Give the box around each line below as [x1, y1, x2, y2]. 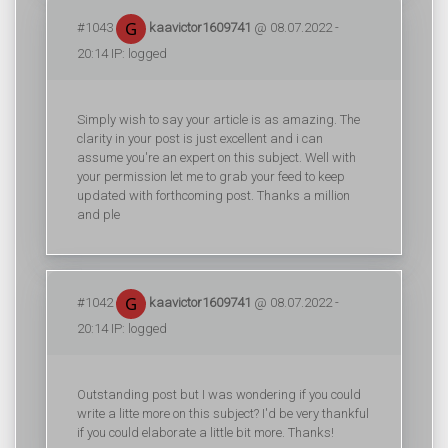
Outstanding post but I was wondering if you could [77, 387, 361, 402]
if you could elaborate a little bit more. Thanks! [77, 425, 334, 440]
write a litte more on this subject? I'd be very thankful [77, 406, 369, 421]
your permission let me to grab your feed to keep [77, 169, 345, 184]
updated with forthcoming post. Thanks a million [77, 188, 350, 203]
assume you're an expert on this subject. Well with [77, 150, 356, 165]
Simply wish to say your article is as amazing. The [77, 112, 360, 127]
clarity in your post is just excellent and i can [77, 131, 323, 146]
